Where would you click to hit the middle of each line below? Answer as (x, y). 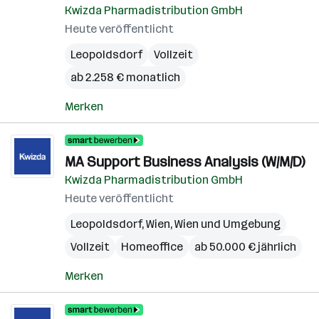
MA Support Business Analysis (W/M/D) (185, 162)
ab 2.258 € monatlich (125, 77)
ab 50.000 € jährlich (245, 247)
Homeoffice (152, 247)
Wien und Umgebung (228, 224)
